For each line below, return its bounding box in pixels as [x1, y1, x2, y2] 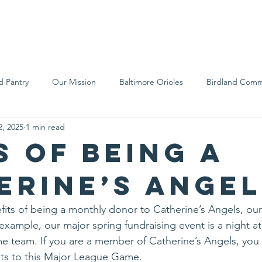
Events [168, 22, 220, 35]
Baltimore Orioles [119, 76, 183, 87]
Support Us [65, 22, 151, 35]
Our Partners [144, 123, 192, 134]
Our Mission [52, 76, 96, 87]
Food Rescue [6, 123, 54, 134]
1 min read [26, 121, 65, 132]
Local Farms [78, 123, 121, 134]
